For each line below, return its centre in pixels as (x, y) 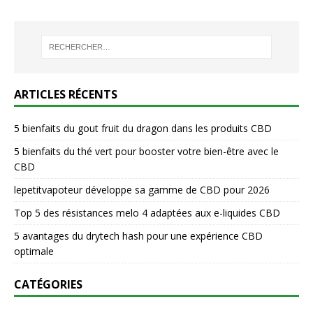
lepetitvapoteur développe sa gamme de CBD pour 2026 (142, 189)
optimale (34, 251)
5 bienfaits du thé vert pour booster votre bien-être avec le (146, 151)
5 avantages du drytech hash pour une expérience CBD (138, 235)
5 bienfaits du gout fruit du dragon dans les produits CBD (143, 128)
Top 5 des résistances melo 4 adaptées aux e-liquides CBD (147, 212)
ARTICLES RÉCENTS (66, 94)
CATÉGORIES (48, 284)
